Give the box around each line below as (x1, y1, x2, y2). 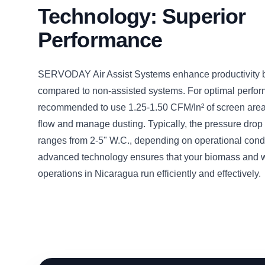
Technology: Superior (38, 4, 246, 28)
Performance (38, 28, 163, 52)
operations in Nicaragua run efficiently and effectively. (38, 169, 261, 179)
